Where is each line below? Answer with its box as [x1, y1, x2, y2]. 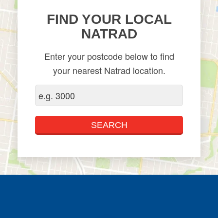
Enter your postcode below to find [44, 49, 174, 62]
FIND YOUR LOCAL [46, 11, 172, 27]
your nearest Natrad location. [53, 63, 165, 76]
